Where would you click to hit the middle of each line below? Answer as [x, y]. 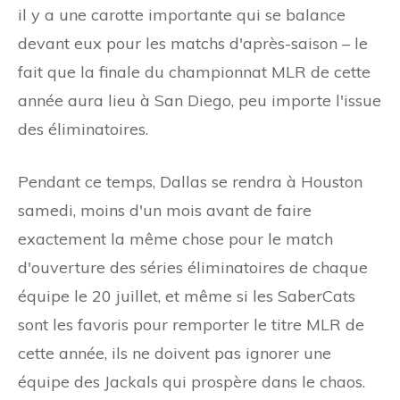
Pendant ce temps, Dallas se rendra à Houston [190, 181]
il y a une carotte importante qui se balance [182, 14]
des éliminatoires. [83, 129]
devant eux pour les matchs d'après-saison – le [193, 43]
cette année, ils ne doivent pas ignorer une [175, 353]
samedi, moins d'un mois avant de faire [165, 210]
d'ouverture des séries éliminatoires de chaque [193, 267]
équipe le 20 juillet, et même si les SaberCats [187, 296]
